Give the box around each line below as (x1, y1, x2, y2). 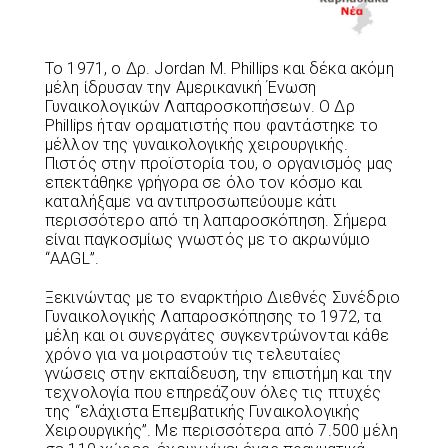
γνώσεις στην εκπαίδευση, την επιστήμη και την (45, 364, 393, 384)
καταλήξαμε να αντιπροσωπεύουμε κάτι (45, 192, 337, 212)
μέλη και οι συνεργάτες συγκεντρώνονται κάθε (45, 326, 389, 346)
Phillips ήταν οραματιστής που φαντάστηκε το (45, 116, 378, 136)
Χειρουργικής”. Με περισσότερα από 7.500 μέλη (45, 421, 399, 441)
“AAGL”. (45, 249, 100, 269)
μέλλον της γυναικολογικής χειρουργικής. (45, 135, 349, 155)
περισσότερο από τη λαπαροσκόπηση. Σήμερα (45, 211, 387, 231)
